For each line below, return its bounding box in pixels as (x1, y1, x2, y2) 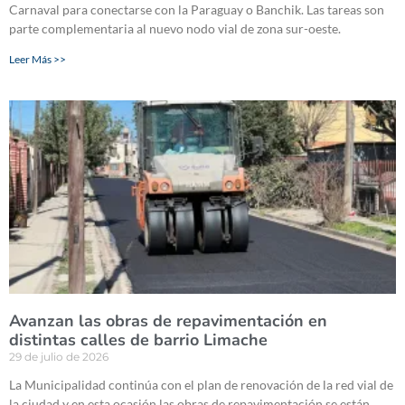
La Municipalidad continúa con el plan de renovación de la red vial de (9, 377, 393, 393)
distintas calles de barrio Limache (9, 329, 268, 352)
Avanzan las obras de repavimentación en (9, 310, 327, 333)
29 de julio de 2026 (9, 350, 108, 364)
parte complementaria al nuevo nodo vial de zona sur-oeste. (9, 21, 341, 37)
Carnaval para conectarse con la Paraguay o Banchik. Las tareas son (9, 2, 384, 18)
